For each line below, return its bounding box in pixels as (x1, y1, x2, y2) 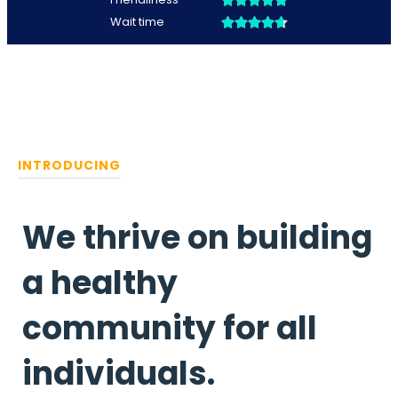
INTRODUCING (18, 155, 121, 174)
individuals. (22, 350, 215, 396)
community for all (22, 305, 317, 351)
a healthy (22, 259, 178, 306)
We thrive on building (22, 214, 372, 260)
